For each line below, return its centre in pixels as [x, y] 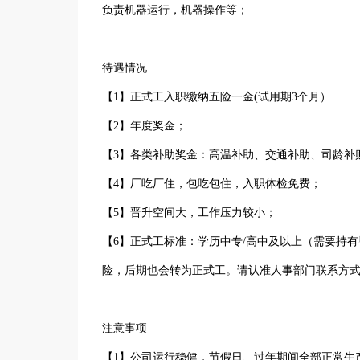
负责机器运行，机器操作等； [175, 10]
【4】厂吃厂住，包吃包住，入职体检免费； [212, 184]
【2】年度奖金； [144, 126]
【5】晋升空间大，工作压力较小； [189, 213]
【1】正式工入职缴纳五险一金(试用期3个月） [217, 97]
